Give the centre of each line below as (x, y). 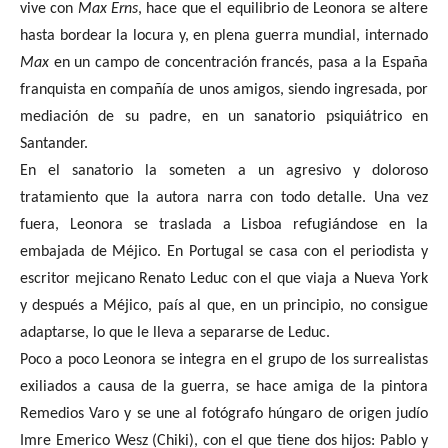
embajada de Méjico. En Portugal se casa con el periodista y (224, 252)
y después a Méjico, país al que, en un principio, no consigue (224, 306)
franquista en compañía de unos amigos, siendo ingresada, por (224, 90)
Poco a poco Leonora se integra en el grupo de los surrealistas (224, 360)
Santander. (54, 144)
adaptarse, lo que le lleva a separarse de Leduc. (175, 333)
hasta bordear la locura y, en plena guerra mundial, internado (224, 36)
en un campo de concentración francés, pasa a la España (238, 63)
